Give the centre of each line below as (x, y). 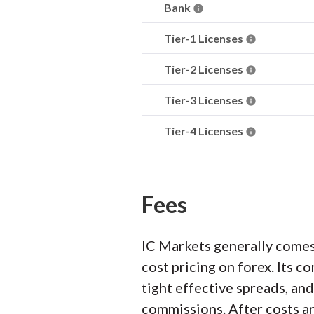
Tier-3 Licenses (205, 100)
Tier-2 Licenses (205, 69)
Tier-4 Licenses (205, 131)
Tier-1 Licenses (205, 38)
